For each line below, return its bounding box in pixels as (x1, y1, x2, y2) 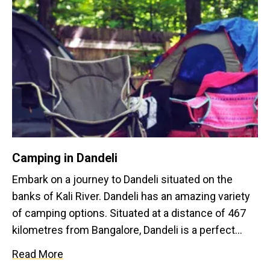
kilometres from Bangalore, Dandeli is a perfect (12, 224, 235, 236)
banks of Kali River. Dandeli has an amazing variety (12, 190, 250, 202)
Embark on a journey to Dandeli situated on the (12, 173, 233, 186)
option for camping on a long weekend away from (12, 240, 247, 253)
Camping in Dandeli (12, 151, 118, 165)
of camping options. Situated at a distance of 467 (12, 207, 246, 219)
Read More (12, 248, 63, 260)
